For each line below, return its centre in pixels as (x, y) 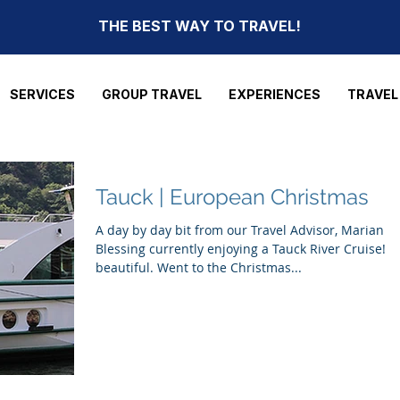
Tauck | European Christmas (232, 197)
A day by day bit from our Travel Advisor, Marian (240, 230)
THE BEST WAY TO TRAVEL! (200, 26)
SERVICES (42, 94)
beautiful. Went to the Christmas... (199, 267)
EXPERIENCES (275, 94)
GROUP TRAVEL (152, 94)
